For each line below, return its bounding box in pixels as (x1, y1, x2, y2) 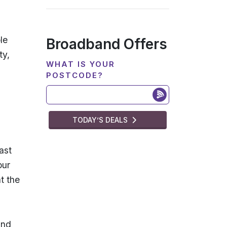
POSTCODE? (46, 71, 103, 80)
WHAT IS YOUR (46, 60, 115, 69)
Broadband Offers (46, 35, 167, 53)
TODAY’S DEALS (72, 116, 130, 124)
